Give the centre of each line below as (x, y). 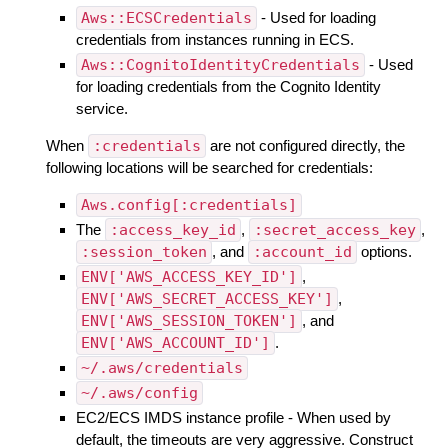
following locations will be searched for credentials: (209, 167)
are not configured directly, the (305, 145)
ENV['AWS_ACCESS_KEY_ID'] (188, 276)
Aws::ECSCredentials (166, 17)
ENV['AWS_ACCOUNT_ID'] (175, 342)
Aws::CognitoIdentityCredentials (220, 64)
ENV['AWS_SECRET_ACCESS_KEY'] (206, 298)
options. (384, 251)
